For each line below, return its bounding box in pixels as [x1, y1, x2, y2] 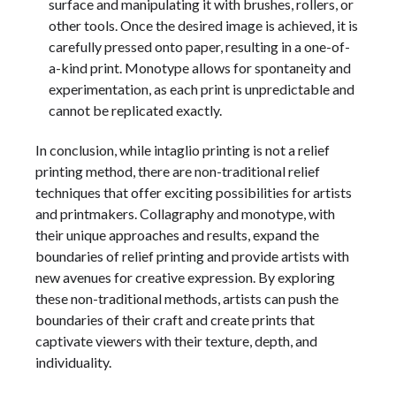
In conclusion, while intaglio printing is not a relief [35, 141, 330, 159]
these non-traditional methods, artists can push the [35, 290, 339, 308]
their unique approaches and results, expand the [35, 226, 319, 244]
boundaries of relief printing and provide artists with [35, 247, 349, 265]
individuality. [35, 354, 111, 371]
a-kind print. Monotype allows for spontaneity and [49, 59, 351, 77]
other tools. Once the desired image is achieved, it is [49, 17, 358, 34]
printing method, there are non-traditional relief [35, 163, 320, 180]
